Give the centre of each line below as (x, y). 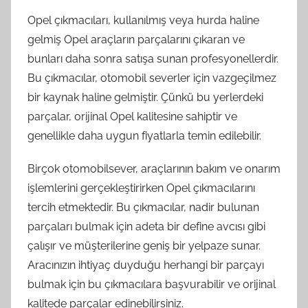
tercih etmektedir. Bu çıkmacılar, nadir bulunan (143, 207)
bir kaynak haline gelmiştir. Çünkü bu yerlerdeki (145, 97)
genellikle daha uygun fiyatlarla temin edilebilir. (144, 135)
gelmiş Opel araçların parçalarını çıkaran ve (136, 39)
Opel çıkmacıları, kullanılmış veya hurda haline (143, 20)
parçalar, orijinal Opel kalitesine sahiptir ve (132, 116)
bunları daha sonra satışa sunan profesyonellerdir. (153, 58)
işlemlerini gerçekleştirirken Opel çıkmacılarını (141, 188)
